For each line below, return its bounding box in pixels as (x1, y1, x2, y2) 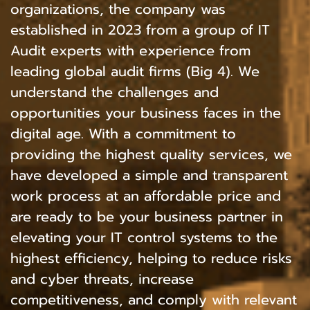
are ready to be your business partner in (10, 206, 283, 227)
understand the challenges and (10, 82, 219, 102)
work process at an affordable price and (10, 185, 281, 206)
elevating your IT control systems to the (10, 227, 277, 248)
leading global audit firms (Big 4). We (10, 61, 259, 82)
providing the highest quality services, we (10, 144, 292, 165)
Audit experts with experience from (10, 40, 250, 61)
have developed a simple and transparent (10, 165, 288, 185)
